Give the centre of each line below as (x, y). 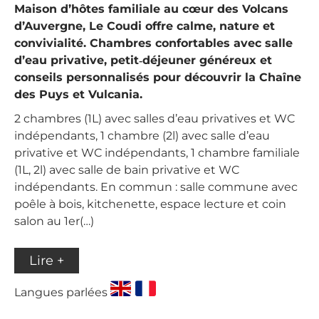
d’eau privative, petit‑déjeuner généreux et (143, 60)
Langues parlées (62, 292)
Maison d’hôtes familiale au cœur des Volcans (151, 9)
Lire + (47, 261)
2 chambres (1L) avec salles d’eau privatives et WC (155, 119)
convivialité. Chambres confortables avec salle (153, 43)
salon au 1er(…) (54, 221)
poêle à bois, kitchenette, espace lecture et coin (150, 204)
